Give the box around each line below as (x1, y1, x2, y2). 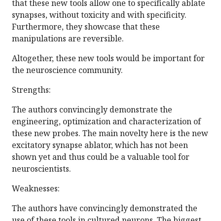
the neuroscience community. (12, 65, 123, 76)
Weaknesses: (12, 183, 60, 194)
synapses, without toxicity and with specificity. (12, 9, 186, 21)
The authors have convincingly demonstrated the (12, 203, 197, 214)
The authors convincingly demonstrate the (12, 104, 172, 115)
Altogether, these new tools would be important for (12, 53, 205, 64)
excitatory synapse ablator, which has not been (12, 140, 188, 151)
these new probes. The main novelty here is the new (12, 128, 208, 139)
